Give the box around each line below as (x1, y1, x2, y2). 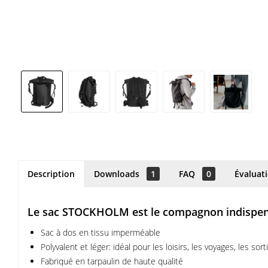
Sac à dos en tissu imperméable (41, 227, 160, 238)
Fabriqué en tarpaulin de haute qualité (41, 255, 183, 267)
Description (28, 168, 75, 179)
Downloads (94, 168, 142, 179)
